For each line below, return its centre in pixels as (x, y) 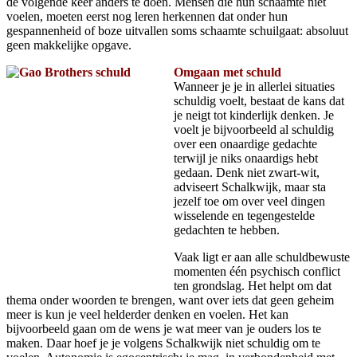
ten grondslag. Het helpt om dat (253, 285)
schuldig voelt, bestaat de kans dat (259, 100)
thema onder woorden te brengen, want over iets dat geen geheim (170, 300)
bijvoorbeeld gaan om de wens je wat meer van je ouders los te (164, 328)
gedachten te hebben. (227, 229)
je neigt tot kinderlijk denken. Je (254, 115)
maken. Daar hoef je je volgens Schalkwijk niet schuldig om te (163, 343)
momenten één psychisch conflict (257, 271)
